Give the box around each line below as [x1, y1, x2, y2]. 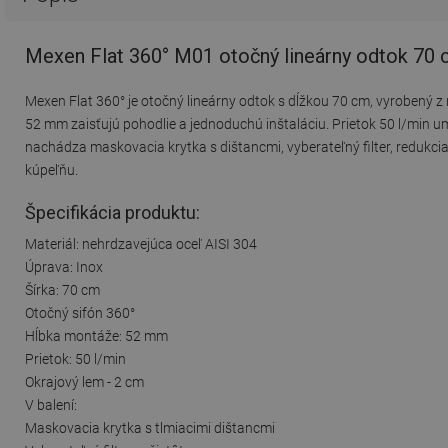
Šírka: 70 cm [25, 281, 100, 298]
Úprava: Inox [25, 258, 103, 275]
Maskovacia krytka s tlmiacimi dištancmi [25, 419, 275, 436]
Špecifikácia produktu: [25, 201, 200, 223]
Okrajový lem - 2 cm [25, 373, 144, 390]
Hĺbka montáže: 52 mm [25, 327, 168, 344]
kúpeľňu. [25, 161, 78, 178]
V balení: [25, 396, 77, 413]
